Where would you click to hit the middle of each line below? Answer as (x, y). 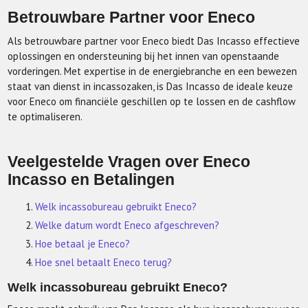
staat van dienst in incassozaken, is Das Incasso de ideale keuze (151, 86)
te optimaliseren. (45, 117)
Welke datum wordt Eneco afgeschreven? (128, 225)
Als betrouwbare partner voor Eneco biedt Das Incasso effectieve (154, 41)
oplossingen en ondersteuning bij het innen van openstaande (144, 56)
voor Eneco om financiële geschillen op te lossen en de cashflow (152, 101)
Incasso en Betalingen (91, 180)
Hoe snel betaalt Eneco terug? (104, 262)
